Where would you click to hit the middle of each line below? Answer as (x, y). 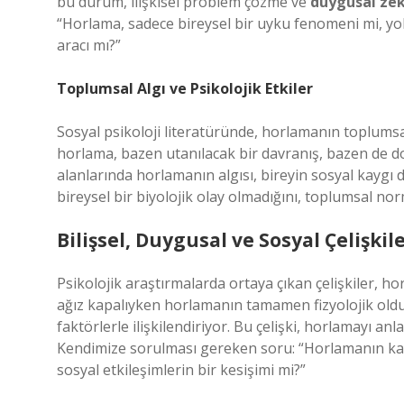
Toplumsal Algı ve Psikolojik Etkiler (185, 88)
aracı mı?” (89, 45)
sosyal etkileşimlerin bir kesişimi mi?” (181, 370)
